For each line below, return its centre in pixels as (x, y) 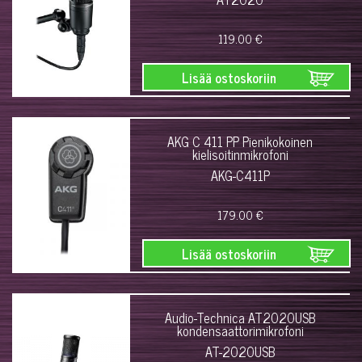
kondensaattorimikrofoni (240, 330)
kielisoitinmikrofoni (240, 154)
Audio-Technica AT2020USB (240, 318)
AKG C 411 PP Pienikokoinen (240, 141)
